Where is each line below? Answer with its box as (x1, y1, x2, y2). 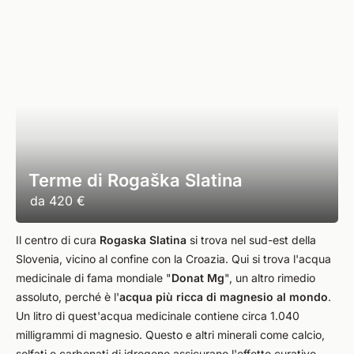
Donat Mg (171, 271, 224, 284)
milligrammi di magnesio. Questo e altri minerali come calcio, (16, 328, 325, 341)
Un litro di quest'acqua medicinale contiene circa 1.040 (16, 309, 299, 322)
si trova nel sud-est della (190, 233, 316, 247)
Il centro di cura (16, 233, 100, 247)
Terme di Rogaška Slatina (28, 170, 243, 190)
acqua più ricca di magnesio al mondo (119, 290, 328, 303)
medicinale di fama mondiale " (16, 271, 171, 284)
